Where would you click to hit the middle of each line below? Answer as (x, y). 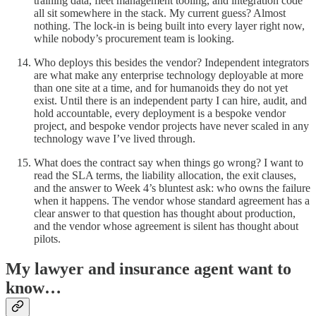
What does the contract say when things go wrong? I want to (169, 163)
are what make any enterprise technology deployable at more (169, 75)
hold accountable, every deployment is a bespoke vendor (160, 114)
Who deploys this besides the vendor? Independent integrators (171, 63)
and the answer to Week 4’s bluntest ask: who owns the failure (172, 188)
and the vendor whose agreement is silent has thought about (166, 226)
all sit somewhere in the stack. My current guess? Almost (160, 13)
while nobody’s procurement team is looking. (134, 39)
